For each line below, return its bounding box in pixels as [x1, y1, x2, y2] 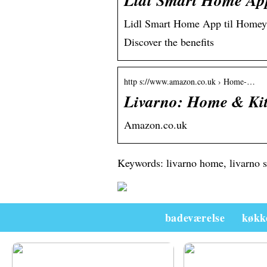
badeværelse [164, 210, 225, 226]
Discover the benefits [124, 35, 214, 49]
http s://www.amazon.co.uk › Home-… [124, 76, 255, 88]
